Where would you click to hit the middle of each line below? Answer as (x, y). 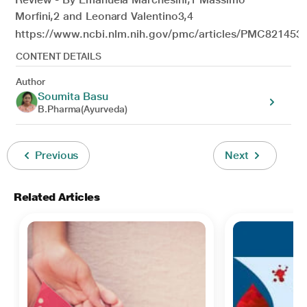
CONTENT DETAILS (59, 56)
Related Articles (57, 197)
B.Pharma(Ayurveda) (83, 109)
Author (30, 81)
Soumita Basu (73, 96)
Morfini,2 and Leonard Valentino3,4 (105, 16)
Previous (57, 155)
